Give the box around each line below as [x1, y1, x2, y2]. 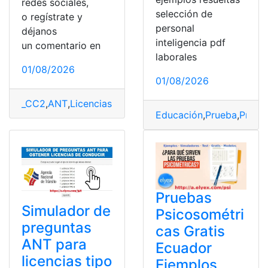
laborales [156, 50, 197, 63]
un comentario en [22, 39, 100, 52]
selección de [156, 7, 212, 20]
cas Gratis [156, 223, 225, 240]
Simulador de [22, 202, 111, 220]
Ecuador [156, 239, 212, 257]
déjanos [22, 25, 57, 38]
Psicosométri [156, 206, 244, 224]
